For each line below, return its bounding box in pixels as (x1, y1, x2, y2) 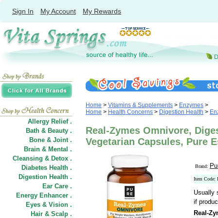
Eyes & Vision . (26, 201, 72, 208)
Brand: (195, 163, 210, 169)
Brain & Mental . (24, 145, 72, 153)
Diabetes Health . (21, 164, 72, 171)
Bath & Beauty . (26, 127, 72, 134)
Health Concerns (108, 109, 153, 115)
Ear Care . (42, 182, 72, 190)
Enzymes (179, 102, 203, 109)
